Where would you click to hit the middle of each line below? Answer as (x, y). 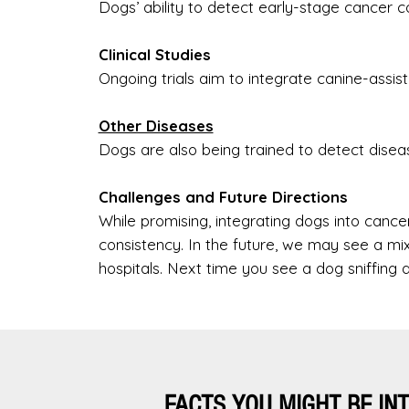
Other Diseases (156, 125)
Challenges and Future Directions (225, 196)
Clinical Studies (154, 54)
